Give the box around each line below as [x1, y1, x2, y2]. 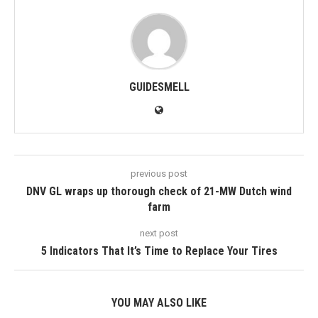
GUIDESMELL [128, 80, 190, 94]
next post [140, 228, 178, 238]
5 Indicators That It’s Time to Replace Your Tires [40, 244, 278, 258]
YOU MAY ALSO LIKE [111, 296, 207, 309]
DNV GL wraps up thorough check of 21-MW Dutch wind [26, 185, 292, 198]
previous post [131, 168, 187, 179]
